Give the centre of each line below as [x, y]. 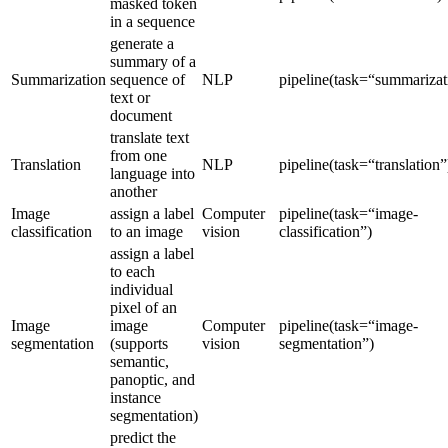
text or [130, 97]
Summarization [58, 79]
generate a [142, 43]
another [133, 191]
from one [138, 155]
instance [135, 397]
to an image [146, 231]
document [141, 115]
